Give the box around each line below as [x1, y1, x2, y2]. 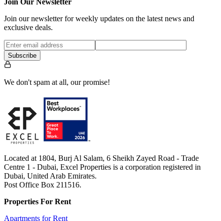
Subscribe [8, 52, 37, 60]
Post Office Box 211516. [4, 181, 81, 189]
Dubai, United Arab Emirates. [4, 172, 97, 181]
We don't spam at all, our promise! [4, 78, 110, 87]
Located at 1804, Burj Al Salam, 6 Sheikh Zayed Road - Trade [4, 154, 199, 163]
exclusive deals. [4, 23, 53, 32]
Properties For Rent [4, 197, 71, 206]
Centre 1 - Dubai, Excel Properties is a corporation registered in [4, 163, 201, 172]
